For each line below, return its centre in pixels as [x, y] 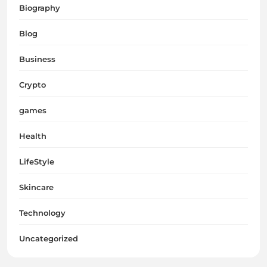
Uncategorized [49, 238]
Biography [40, 7]
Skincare [36, 187]
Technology [42, 212]
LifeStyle [37, 161]
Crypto [32, 84]
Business [37, 59]
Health [33, 136]
